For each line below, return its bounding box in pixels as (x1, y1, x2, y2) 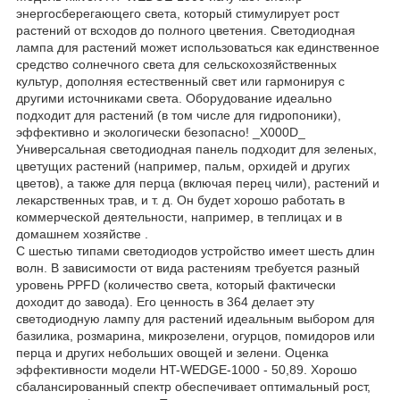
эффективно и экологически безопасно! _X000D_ (16, 124, 305, 139)
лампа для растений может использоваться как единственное (16, 39, 379, 54)
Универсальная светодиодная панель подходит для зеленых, (16, 141, 377, 156)
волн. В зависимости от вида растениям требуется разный (16, 260, 360, 275)
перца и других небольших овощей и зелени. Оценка (16, 345, 329, 360)
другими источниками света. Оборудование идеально (16, 90, 332, 105)
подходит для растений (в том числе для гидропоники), (16, 107, 341, 122)
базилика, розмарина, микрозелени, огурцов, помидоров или (16, 328, 375, 343)
